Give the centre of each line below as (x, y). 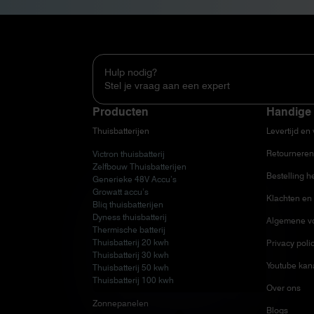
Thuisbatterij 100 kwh (133, 280)
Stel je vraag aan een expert (167, 85)
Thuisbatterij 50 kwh (131, 267)
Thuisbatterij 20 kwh (131, 242)
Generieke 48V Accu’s (135, 179)
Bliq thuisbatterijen (128, 204)
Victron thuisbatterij (129, 153)
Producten (121, 111)
